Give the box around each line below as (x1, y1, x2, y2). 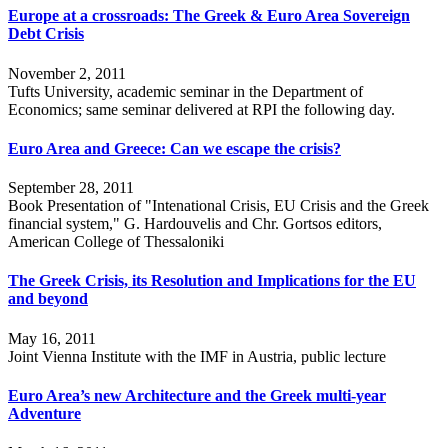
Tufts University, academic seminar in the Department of (8, 82, 363, 100)
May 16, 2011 (8, 329, 96, 347)
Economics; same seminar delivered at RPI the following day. (8, 100, 395, 118)
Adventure (8, 404, 81, 422)
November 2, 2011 (8, 64, 126, 82)
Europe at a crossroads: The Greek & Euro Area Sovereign (8, 7, 410, 25)
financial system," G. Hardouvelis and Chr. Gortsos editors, (8, 215, 382, 233)
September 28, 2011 (8, 179, 134, 197)
